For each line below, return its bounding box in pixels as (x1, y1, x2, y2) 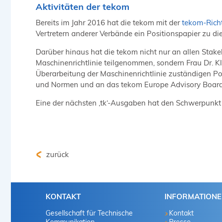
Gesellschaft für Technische (46, 209, 133, 218)
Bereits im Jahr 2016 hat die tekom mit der (36, 18, 180, 28)
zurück (44, 150, 69, 160)
